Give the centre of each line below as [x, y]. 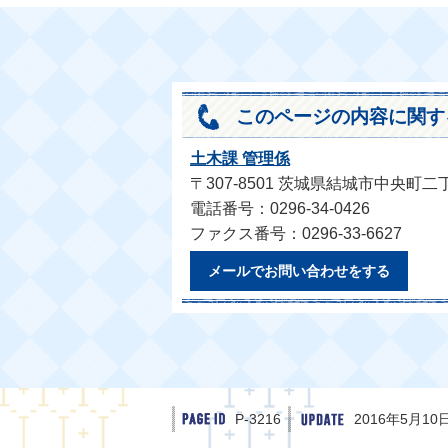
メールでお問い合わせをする [299, 271]
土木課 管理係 [240, 158]
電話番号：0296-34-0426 [280, 208]
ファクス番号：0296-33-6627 [296, 233]
